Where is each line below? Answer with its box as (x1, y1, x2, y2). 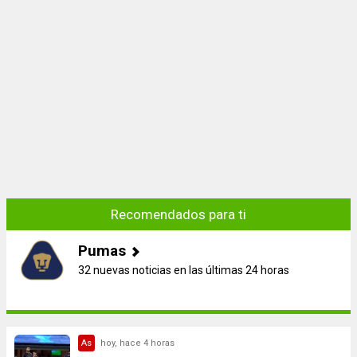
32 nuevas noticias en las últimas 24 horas (78, 264, 289, 277)
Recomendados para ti (111, 206, 246, 222)
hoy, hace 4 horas (100, 338, 175, 348)
